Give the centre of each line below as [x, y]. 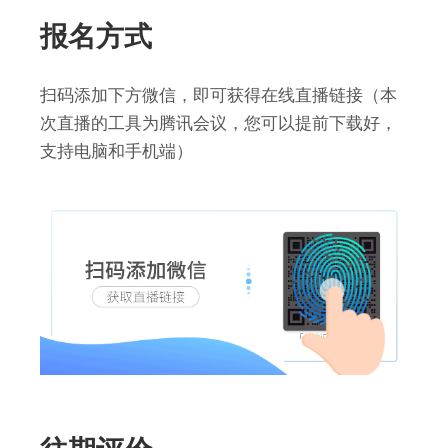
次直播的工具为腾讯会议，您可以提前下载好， [218, 122]
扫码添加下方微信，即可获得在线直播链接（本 [218, 94]
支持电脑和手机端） [116, 150]
